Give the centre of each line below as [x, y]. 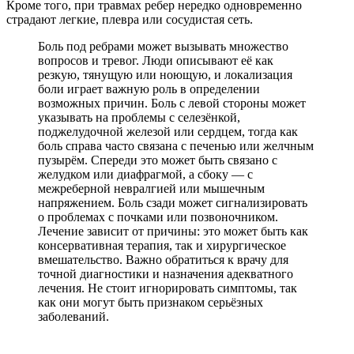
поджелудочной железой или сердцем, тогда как [168, 131]
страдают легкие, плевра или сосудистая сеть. [130, 19]
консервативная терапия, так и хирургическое [162, 245]
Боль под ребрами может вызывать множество [163, 46]
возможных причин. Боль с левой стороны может [172, 103]
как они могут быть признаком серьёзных [151, 302]
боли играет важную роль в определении [149, 88]
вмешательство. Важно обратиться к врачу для [163, 259]
